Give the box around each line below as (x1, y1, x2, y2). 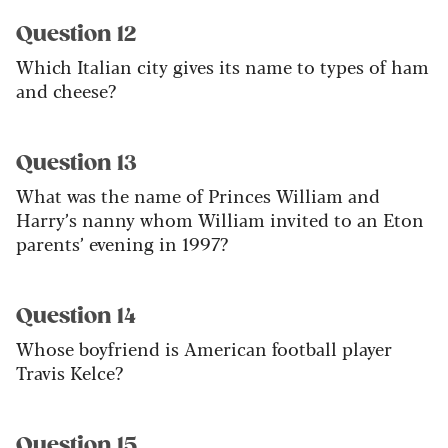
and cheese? (16, 77, 116, 104)
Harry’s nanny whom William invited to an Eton (16, 206, 424, 233)
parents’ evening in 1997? (16, 230, 228, 257)
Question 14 (16, 303, 136, 330)
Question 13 (16, 150, 137, 177)
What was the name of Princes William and (16, 182, 380, 209)
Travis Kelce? (16, 359, 123, 386)
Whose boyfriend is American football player (16, 335, 392, 362)
